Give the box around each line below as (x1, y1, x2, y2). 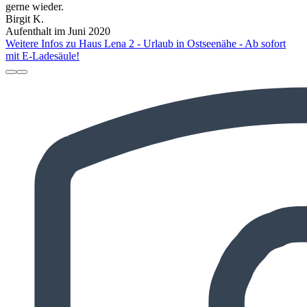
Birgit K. (5, 13, 44, 25)
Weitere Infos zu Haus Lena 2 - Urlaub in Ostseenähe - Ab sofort (5, 38, 286, 50)
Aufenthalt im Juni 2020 (5, 25, 110, 38)
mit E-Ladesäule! (5, 50, 79, 62)
